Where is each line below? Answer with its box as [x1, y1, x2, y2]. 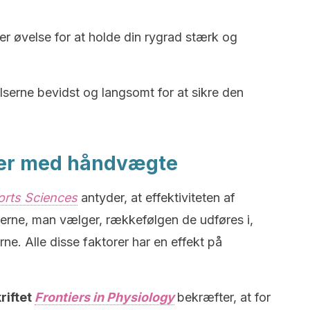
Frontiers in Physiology [35, 290, 174, 304]
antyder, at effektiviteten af [81, 190, 235, 205]
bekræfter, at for [177, 290, 271, 304]
